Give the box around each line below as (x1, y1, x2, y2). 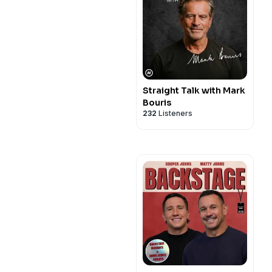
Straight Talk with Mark (143, 85, 245, 96)
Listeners (157, 109, 192, 118)
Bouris (143, 97, 171, 108)
